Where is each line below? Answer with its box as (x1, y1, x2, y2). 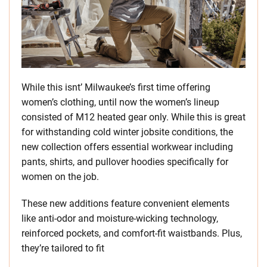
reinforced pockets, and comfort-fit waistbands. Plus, (21, 227, 242, 239)
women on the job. (21, 170, 99, 182)
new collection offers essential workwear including (21, 141, 233, 153)
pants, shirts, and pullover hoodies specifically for (21, 156, 228, 167)
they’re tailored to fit (21, 242, 104, 254)
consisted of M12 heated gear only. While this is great (21, 111, 246, 123)
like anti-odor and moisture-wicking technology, (21, 212, 218, 224)
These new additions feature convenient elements (21, 197, 229, 209)
